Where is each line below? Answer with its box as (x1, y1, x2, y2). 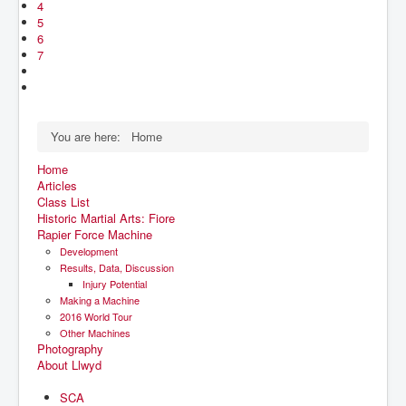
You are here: (51, 127, 128, 145)
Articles (37, 176, 77, 194)
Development (60, 243, 118, 258)
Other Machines (60, 324, 130, 340)
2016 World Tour (60, 308, 132, 324)
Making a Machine (60, 292, 140, 307)
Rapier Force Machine (37, 225, 152, 243)
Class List (37, 192, 90, 210)
